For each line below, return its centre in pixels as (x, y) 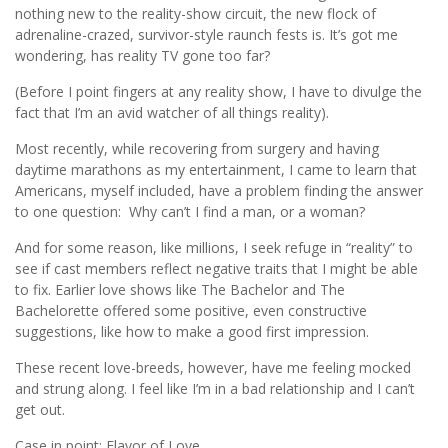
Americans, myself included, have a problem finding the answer (219, 191)
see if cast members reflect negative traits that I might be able (216, 269)
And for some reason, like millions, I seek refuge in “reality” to (214, 248)
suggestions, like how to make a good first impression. (192, 332)
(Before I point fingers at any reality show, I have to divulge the (218, 92)
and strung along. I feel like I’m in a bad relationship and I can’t (215, 389)
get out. (40, 410)
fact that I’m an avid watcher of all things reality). (172, 113)
